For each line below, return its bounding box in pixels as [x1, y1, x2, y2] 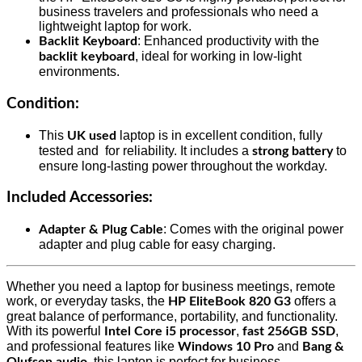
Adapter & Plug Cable [39, 223, 163, 237]
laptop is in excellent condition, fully [116, 128, 322, 142]
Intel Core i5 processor [104, 325, 236, 339]
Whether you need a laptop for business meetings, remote [6, 280, 335, 294]
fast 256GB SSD [242, 325, 335, 339]
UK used [67, 128, 116, 142]
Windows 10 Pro [178, 340, 274, 354]
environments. [39, 65, 120, 79]
